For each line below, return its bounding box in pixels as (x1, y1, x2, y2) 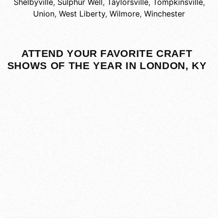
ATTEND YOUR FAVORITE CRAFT (21, 48, 193, 59)
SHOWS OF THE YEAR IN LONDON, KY (7, 60, 207, 72)
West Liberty (59, 9, 105, 19)
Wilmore (109, 9, 140, 19)
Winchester (144, 9, 185, 19)
